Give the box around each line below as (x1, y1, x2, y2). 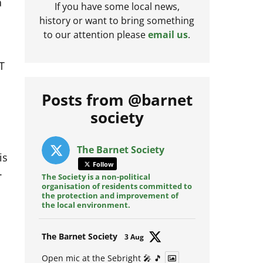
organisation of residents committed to (41, 188, 192, 200)
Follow (90, 167, 113, 177)
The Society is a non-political (41, 179, 150, 190)
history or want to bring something (39, 22, 195, 35)
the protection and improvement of (41, 198, 178, 209)
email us (148, 36, 188, 49)
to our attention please (43, 36, 149, 49)
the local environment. (41, 207, 130, 218)
